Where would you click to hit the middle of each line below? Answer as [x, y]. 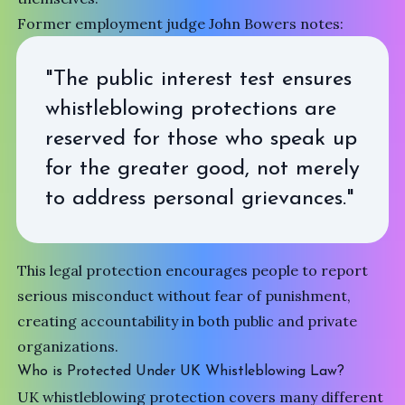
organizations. [68, 346]
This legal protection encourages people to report [193, 270]
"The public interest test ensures [198, 79]
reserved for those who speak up [201, 139]
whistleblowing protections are [190, 109]
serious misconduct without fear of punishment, [184, 295]
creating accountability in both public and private [188, 320]
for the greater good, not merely [202, 169]
